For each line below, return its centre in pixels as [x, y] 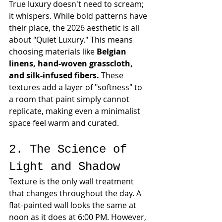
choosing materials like [53, 52]
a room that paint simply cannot [70, 99]
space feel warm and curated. [64, 123]
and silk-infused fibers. [54, 75]
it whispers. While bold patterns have [79, 16]
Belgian [112, 52]
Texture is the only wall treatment [72, 181]
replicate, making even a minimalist [76, 111]
